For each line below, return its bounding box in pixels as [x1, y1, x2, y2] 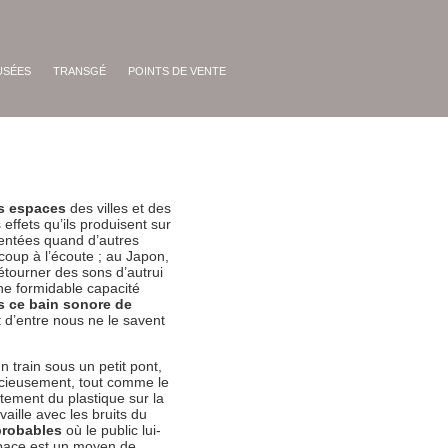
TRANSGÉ [53, 65, 106, 77]
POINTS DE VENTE [128, 65, 226, 77]
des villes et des [70, 199, 172, 216]
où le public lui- [66, 421, 162, 438]
